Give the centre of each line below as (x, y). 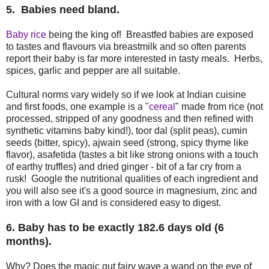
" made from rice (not (219, 107)
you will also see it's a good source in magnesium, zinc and (131, 191)
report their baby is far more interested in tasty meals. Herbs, (134, 59)
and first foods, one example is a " (77, 107)
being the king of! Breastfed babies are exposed (150, 35)
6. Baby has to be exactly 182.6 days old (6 (115, 228)
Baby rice (26, 35)
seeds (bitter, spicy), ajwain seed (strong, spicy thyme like (127, 143)
